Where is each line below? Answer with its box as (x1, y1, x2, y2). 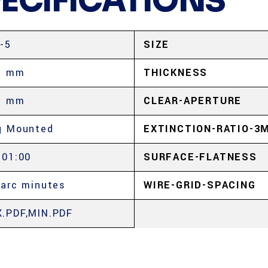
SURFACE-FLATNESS (144, 150, 257, 164)
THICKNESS (144, 66, 208, 80)
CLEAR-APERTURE (144, 94, 242, 108)
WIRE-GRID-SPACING (144, 178, 256, 192)
